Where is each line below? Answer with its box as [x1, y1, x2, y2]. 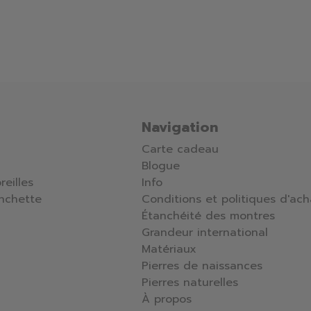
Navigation [142, 117, 218, 138]
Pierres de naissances [142, 258, 262, 275]
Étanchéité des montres [142, 208, 275, 225]
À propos [142, 291, 192, 308]
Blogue [142, 158, 180, 175]
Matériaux [142, 241, 196, 258]
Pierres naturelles [142, 274, 238, 292]
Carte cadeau [142, 141, 219, 158]
